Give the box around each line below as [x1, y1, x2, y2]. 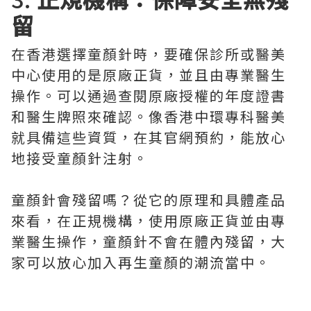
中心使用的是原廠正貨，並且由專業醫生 [11, 65, 286, 85]
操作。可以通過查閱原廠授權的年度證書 [11, 85, 286, 106]
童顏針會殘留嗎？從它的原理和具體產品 [11, 190, 286, 210]
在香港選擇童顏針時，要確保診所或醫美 [11, 44, 286, 64]
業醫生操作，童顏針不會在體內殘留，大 [11, 231, 286, 251]
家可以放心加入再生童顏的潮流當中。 [11, 252, 271, 272]
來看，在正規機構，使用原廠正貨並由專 [11, 210, 286, 230]
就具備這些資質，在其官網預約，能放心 [11, 127, 286, 147]
